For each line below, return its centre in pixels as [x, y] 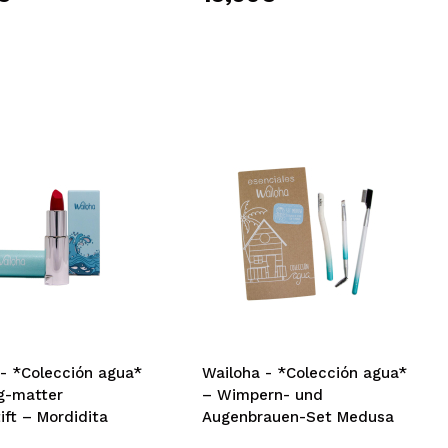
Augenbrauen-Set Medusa [298, 417]
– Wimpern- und [263, 395]
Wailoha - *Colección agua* [305, 373]
